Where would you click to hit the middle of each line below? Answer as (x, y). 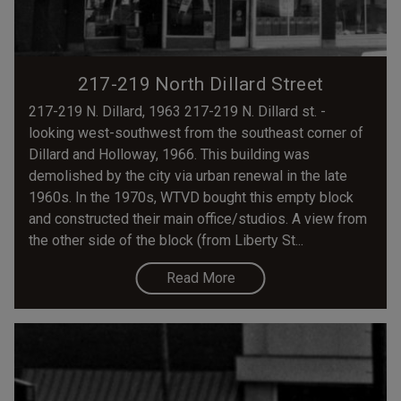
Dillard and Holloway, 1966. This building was (169, 154)
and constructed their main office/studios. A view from (198, 218)
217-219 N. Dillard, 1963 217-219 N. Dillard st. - (177, 111)
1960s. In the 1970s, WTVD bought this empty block (191, 197)
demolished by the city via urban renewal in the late (188, 175)
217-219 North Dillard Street (200, 84)
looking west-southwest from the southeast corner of (196, 132)
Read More (200, 277)
